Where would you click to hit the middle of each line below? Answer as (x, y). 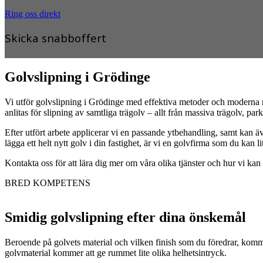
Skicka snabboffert (55, 38)
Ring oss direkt (33, 14)
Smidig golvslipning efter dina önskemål (125, 218)
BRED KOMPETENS (48, 183)
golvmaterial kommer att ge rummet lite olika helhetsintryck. (116, 253)
